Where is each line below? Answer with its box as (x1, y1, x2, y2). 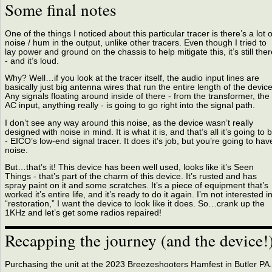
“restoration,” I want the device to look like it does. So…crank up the (4, 199, 265, 209)
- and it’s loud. (4, 56, 59, 66)
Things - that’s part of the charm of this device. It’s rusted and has (4, 172, 257, 182)
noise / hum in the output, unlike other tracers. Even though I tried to (4, 38, 267, 47)
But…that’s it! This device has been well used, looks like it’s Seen (4, 163, 254, 172)
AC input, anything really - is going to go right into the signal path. (4, 101, 255, 110)
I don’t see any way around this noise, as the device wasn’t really (4, 118, 253, 127)
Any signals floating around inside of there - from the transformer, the (4, 92, 270, 101)
